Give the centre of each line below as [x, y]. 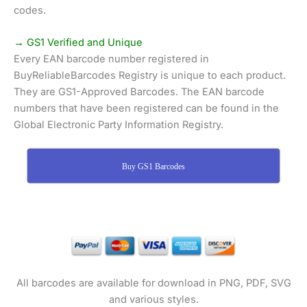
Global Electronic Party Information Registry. [119, 124]
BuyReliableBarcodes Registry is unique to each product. [150, 75]
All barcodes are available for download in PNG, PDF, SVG [153, 283]
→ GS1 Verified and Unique [78, 42]
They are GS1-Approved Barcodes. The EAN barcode [139, 91]
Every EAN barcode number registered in [111, 59]
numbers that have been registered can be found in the [146, 108]
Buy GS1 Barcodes [153, 167]
